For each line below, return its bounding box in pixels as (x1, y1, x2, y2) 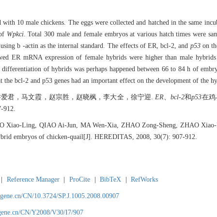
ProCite (69, 176, 90, 184)
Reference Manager (6, 176, 60, 184)
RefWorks (131, 176, 158, 184)
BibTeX (100, 176, 122, 184)
